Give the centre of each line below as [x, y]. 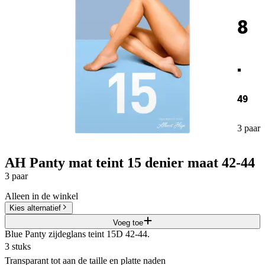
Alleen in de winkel [41, 196]
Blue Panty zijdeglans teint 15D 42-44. [77, 234]
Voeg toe [128, 222]
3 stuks [18, 246]
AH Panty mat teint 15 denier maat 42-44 [130, 162]
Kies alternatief [35, 208]
